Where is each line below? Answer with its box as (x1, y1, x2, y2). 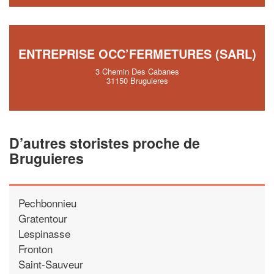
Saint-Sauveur (18, 256, 83, 272)
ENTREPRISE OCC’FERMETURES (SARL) (18, 45, 256, 62)
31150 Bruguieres (106, 75, 168, 86)
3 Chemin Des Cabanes (95, 65, 179, 77)
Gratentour (18, 210, 67, 226)
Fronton (18, 240, 53, 256)
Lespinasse (18, 225, 70, 241)
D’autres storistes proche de (9, 132, 200, 153)
